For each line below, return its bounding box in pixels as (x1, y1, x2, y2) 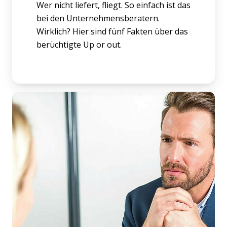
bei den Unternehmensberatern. (36, 12, 160, 24)
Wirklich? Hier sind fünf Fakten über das (36, 25, 188, 37)
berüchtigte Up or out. (36, 39, 122, 50)
